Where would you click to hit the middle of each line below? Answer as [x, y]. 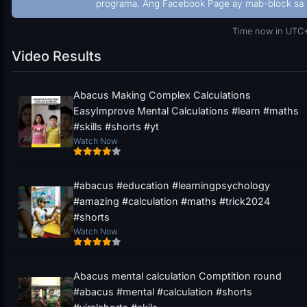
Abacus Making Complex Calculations [162, 95]
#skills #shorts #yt [116, 126]
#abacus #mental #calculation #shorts [163, 292]
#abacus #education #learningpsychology [172, 185]
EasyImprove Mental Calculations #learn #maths [186, 111]
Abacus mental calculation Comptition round [177, 276]
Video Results [57, 56]
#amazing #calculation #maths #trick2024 [172, 201]
